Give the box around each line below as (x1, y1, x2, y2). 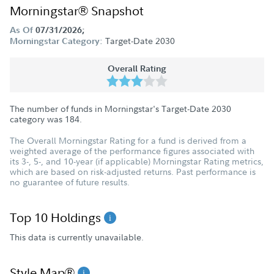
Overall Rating (108, 63, 166, 74)
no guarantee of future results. (10, 176, 130, 188)
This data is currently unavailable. (10, 231, 144, 243)
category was (10, 113, 65, 125)
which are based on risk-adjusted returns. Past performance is (10, 166, 256, 177)
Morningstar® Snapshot (10, 2, 144, 19)
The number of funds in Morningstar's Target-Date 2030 (10, 103, 231, 114)
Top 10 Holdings (10, 209, 104, 226)
